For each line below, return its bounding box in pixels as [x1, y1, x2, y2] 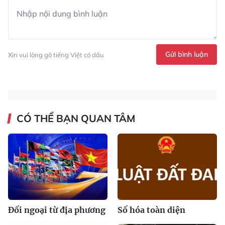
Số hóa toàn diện [118, 205, 185, 215]
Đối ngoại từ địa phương [8, 205, 105, 215]
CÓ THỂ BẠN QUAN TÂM [17, 112, 135, 125]
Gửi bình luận [165, 50, 208, 59]
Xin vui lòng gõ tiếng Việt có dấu [8, 50, 104, 59]
